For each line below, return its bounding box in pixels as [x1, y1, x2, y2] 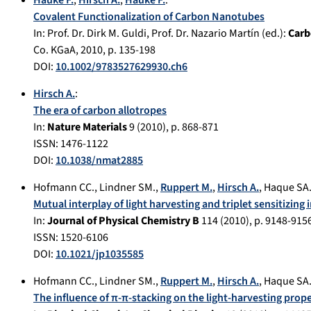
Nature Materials [47, 119, 127, 135]
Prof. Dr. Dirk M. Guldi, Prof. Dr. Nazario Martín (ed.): [47, 26, 288, 42]
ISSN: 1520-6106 [33, 230, 108, 246]
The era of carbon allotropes [33, 103, 167, 119]
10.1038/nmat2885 [56, 153, 143, 169]
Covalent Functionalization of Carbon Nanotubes [33, 9, 264, 25]
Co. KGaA [33, 42, 76, 58]
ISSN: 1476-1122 [33, 136, 108, 152]
